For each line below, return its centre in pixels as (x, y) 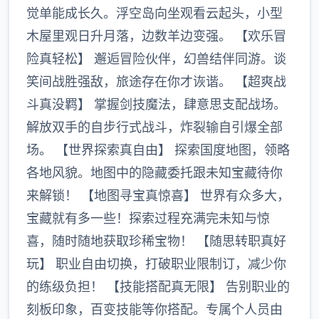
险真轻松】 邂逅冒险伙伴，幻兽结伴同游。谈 (156, 59)
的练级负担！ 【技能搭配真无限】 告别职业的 (158, 287)
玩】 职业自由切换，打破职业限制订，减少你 (156, 264)
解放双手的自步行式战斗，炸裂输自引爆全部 (155, 127)
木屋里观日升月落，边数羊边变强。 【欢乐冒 (156, 36)
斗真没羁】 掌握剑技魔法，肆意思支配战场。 (156, 104)
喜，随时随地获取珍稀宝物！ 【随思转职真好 (156, 241)
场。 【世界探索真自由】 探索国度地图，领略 (158, 150)
